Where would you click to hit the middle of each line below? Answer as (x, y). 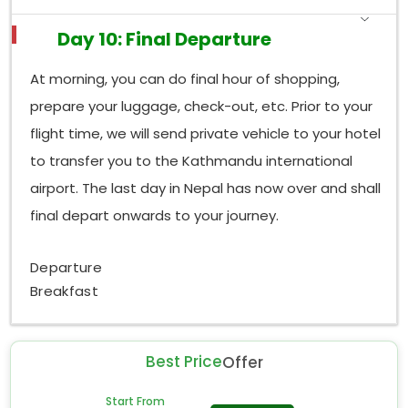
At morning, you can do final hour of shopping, (185, 79)
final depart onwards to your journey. (155, 216)
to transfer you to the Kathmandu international (192, 161)
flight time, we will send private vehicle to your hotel (206, 134)
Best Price (184, 362)
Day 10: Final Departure (165, 39)
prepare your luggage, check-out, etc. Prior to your (202, 107)
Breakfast (64, 291)
